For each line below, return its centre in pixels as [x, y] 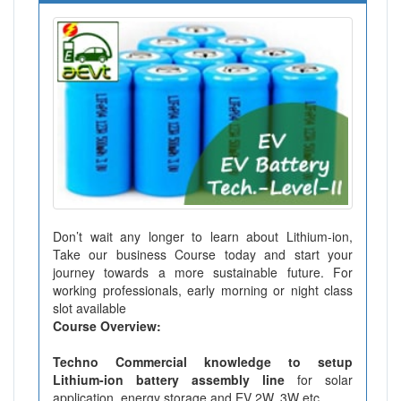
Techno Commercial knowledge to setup [203, 361]
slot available [90, 307]
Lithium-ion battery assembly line [175, 379]
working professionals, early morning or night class [203, 290]
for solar [325, 379]
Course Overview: [107, 325]
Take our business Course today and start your [203, 254]
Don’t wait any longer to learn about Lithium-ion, [203, 236]
